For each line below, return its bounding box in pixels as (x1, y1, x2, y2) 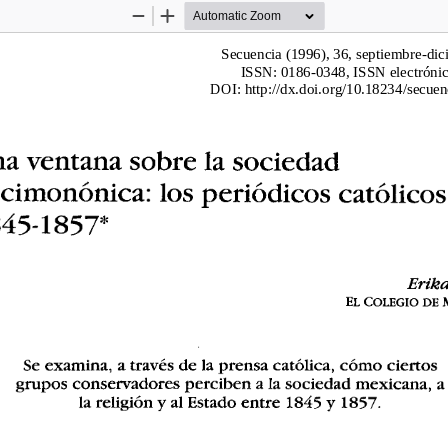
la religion (79, 392, 159, 412)
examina (47, 354, 111, 374)
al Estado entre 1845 (171, 392, 329, 412)
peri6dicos (198, 177, 335, 208)
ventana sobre (26, 145, 206, 176)
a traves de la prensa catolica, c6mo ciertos (113, 354, 437, 374)
